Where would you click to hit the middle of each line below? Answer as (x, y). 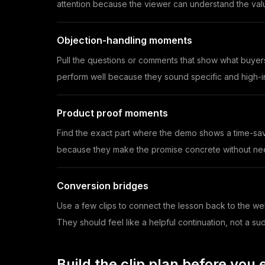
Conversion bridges (103, 186)
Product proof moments (112, 113)
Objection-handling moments (125, 41)
